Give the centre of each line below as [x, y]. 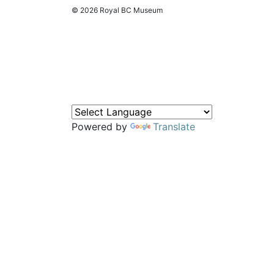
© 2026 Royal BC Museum [117, 10]
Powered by [101, 126]
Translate [174, 126]
